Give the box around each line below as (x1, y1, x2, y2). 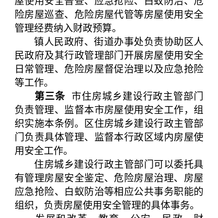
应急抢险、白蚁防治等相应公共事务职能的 (15, 184, 203, 198)
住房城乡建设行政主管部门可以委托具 (15, 157, 203, 171)
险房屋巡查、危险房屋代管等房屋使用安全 (15, 7, 203, 21)
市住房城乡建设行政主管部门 (65, 89, 204, 103)
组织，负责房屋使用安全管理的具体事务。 (15, 198, 200, 212)
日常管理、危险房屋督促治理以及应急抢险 (15, 61, 203, 75)
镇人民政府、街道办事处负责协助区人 (15, 34, 203, 48)
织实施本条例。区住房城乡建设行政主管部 (15, 116, 203, 130)
